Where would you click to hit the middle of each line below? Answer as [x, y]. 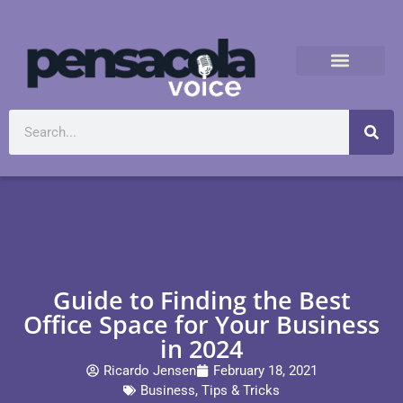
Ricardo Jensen [149, 371]
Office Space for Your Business [201, 325]
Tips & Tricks [241, 391]
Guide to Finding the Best [201, 300]
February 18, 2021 [265, 371]
